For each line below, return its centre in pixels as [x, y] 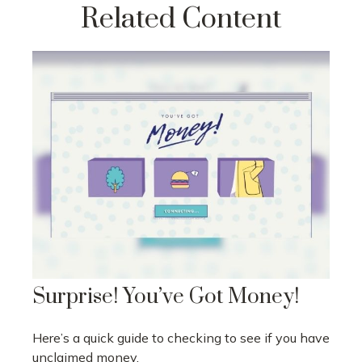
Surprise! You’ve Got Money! [166, 297]
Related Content [181, 19]
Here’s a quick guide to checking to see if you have [181, 338]
